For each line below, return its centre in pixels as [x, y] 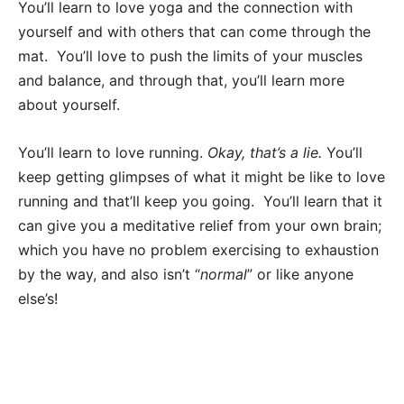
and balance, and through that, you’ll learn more [181, 81]
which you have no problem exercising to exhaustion [198, 250]
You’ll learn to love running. [113, 153]
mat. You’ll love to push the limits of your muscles [190, 56]
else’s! [38, 299]
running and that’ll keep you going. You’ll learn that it [200, 202]
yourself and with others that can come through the [194, 32]
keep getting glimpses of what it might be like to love [202, 177]
